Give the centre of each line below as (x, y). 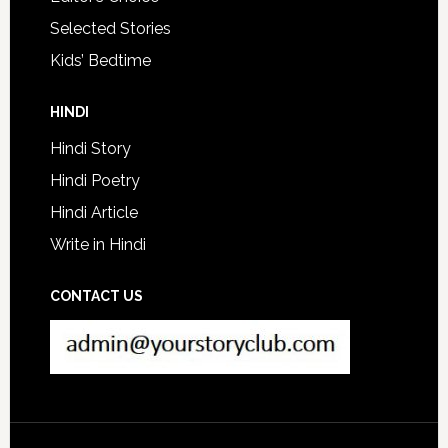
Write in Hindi (97, 244)
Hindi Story (90, 148)
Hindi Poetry (94, 180)
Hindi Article (93, 212)
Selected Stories (110, 28)
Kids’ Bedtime (100, 60)
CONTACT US (96, 296)
